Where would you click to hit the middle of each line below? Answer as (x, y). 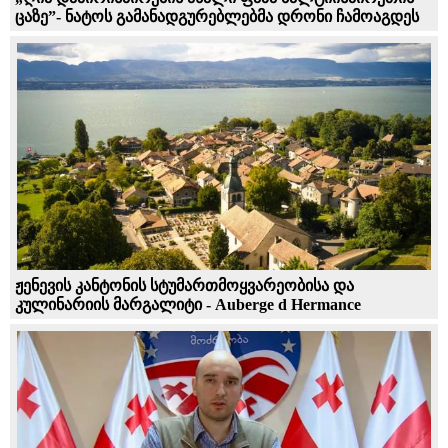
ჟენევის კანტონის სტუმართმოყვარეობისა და (184, 285)
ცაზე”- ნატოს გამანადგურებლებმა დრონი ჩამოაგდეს (217, 17)
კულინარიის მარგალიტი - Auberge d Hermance (188, 304)
